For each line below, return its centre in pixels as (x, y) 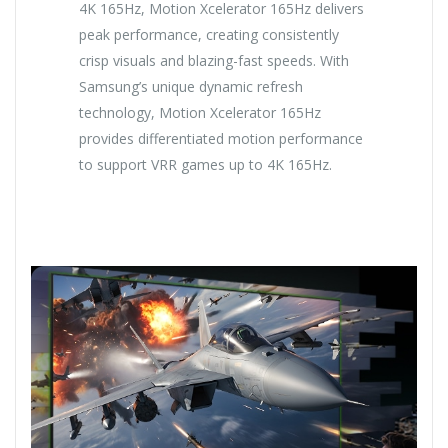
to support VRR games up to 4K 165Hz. (206, 165)
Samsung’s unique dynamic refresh (191, 87)
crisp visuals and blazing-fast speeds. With (214, 61)
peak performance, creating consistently (209, 35)
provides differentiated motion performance (221, 139)
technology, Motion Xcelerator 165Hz (200, 113)
